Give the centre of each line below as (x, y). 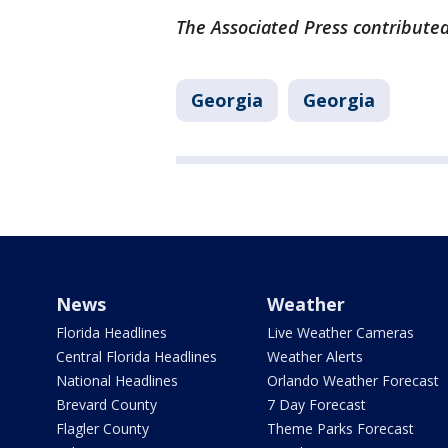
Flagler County (102, 429)
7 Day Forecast (316, 405)
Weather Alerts (314, 357)
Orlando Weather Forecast (352, 381)
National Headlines (117, 381)
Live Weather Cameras (340, 333)
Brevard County (106, 405)
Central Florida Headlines (136, 357)
